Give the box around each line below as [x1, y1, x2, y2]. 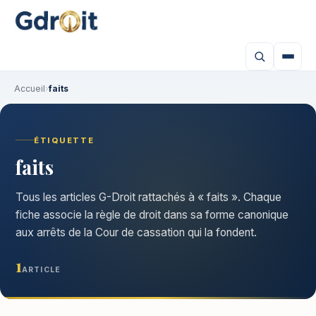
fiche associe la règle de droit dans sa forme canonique [16, 207, 288, 221]
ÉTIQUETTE [34, 135, 95, 145]
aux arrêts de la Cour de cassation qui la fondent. [16, 225, 257, 239]
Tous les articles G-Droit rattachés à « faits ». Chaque [16, 190, 281, 204]
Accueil [14, 83, 45, 94]
